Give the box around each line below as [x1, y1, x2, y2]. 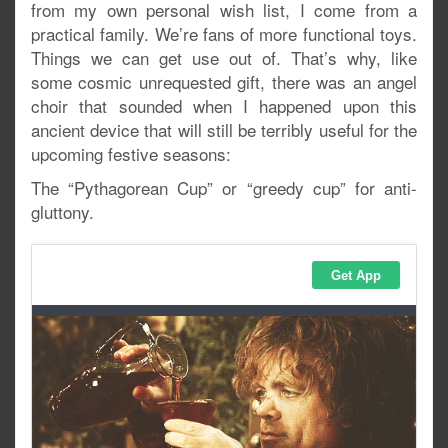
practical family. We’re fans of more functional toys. [31, 21, 417, 46]
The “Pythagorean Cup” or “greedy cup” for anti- [31, 175, 417, 200]
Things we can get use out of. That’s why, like [31, 45, 417, 70]
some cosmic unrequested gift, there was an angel [31, 69, 417, 94]
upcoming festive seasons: [31, 141, 231, 166]
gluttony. [31, 199, 94, 224]
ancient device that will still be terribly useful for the [31, 117, 417, 142]
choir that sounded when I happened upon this [31, 93, 417, 118]
